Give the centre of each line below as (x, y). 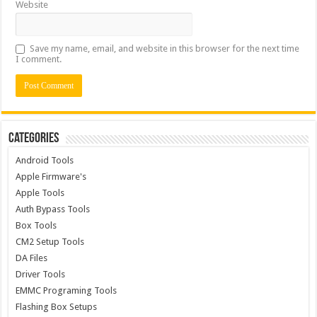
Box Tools (36, 225)
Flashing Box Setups (57, 306)
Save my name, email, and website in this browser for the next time (165, 48)
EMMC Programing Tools (67, 290)
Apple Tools (40, 192)
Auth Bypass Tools (53, 209)
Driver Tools (41, 274)
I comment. (39, 59)
